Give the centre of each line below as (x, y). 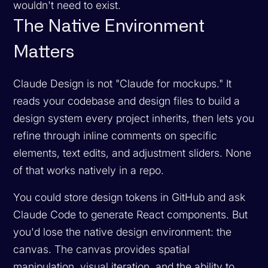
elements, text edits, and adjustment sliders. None (133, 153)
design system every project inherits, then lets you (134, 118)
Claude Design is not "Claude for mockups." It (123, 83)
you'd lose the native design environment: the (123, 232)
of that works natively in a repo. (90, 170)
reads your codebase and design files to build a (127, 100)
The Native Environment (109, 26)
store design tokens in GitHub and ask (153, 197)
